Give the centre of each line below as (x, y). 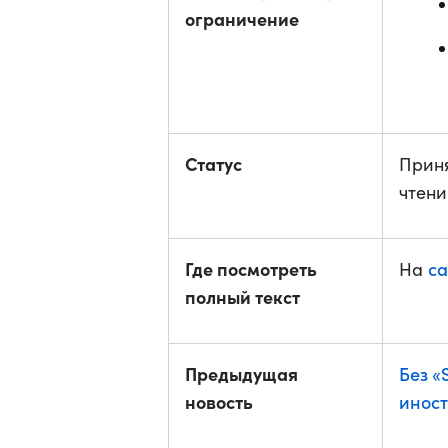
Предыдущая (241, 373)
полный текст (242, 296)
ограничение (242, 18)
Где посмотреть (251, 268)
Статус (213, 163)
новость (219, 401)
